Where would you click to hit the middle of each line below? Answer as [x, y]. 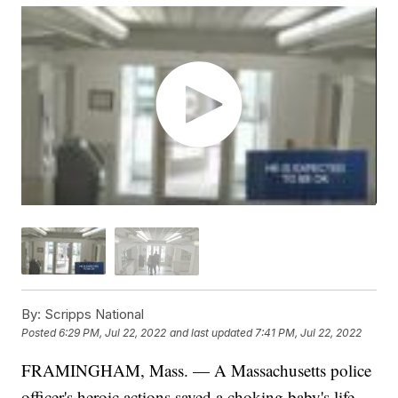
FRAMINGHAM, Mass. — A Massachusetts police [197, 370]
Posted [40, 333]
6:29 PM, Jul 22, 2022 [113, 333]
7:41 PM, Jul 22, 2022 [309, 333]
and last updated [211, 333]
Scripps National [93, 314]
